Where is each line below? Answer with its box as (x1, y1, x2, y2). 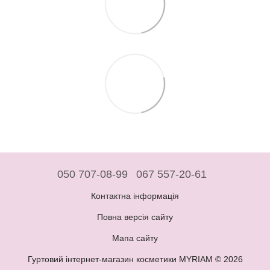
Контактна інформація (91, 191, 179, 201)
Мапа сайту (112, 233, 158, 243)
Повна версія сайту (97, 212, 173, 222)
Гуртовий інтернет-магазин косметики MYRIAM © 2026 (27, 254, 243, 264)
